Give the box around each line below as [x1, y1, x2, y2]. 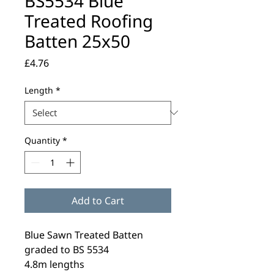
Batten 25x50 [24, 29, 130, 53]
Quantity [24, 134, 60, 146]
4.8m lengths [24, 257, 84, 271]
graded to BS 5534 [24, 242, 109, 256]
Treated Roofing [24, 9, 153, 32]
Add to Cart [72, 193, 124, 207]
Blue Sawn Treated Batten [24, 228, 143, 242]
